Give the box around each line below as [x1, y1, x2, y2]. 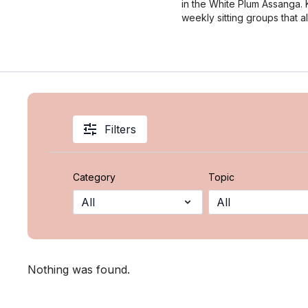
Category [73, 171, 116, 183]
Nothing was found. [27, 263, 131, 276]
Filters [104, 122, 137, 136]
